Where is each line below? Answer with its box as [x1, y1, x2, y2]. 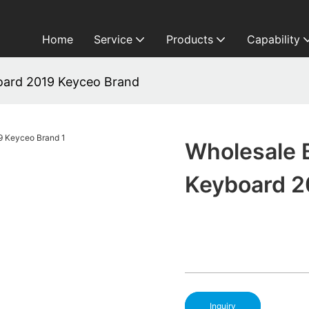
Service [93, 32, 132, 46]
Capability [246, 32, 300, 46]
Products [166, 32, 213, 46]
